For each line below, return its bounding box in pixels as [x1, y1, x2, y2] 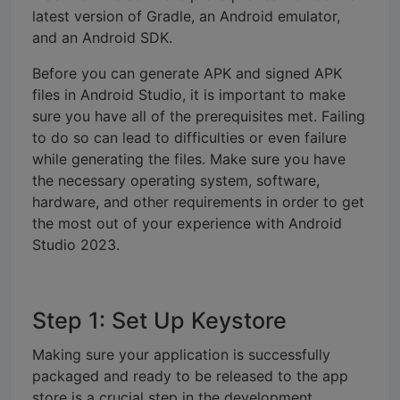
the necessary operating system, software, [32, 171, 320, 189]
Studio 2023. [32, 235, 120, 254]
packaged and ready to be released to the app [32, 366, 348, 385]
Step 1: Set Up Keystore [32, 306, 287, 334]
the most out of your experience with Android [32, 213, 342, 232]
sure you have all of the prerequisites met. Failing [32, 106, 365, 125]
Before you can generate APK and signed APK [32, 63, 342, 82]
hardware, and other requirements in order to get [32, 192, 364, 211]
